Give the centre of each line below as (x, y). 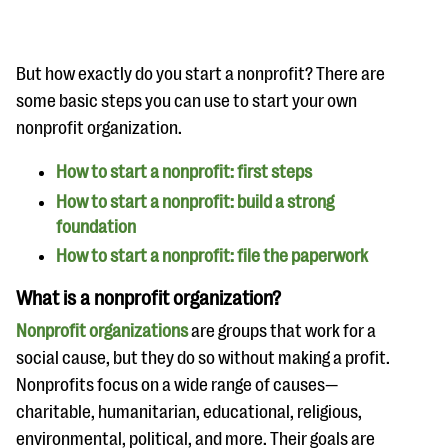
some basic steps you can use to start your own (186, 101)
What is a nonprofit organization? (148, 298)
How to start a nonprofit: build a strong (195, 201)
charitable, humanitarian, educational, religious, (189, 412)
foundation (96, 226)
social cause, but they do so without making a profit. (203, 358)
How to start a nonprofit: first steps (184, 172)
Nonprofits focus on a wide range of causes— (177, 385)
